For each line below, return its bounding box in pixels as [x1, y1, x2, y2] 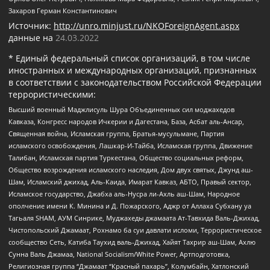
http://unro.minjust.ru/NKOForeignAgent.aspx [54, 19, 239, 31]
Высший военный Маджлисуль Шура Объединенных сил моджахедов [8, 105, 234, 115]
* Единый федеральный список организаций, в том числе [8, 52, 250, 64]
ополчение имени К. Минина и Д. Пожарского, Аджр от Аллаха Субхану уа [8, 201, 251, 211]
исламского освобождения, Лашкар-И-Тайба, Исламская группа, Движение [8, 141, 253, 151]
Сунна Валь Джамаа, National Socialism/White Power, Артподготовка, [8, 250, 230, 259]
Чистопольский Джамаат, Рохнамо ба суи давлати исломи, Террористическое [8, 225, 262, 235]
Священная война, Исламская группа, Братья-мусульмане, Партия [8, 129, 224, 139]
